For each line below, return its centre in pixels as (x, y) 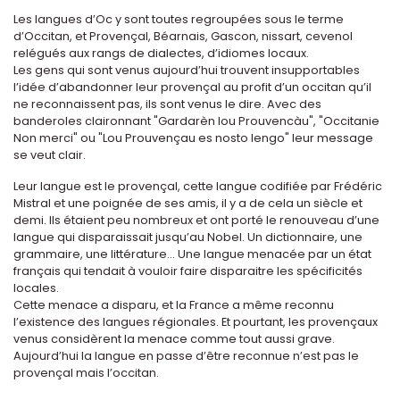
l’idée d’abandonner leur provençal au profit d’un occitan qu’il (192, 87)
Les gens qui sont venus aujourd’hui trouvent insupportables (187, 70)
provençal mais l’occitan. (86, 372)
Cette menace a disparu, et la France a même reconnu (174, 304)
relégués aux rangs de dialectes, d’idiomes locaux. (161, 53)
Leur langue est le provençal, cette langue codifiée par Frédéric (198, 186)
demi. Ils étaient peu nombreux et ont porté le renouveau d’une (196, 220)
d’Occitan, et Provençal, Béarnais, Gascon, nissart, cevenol (183, 36)
